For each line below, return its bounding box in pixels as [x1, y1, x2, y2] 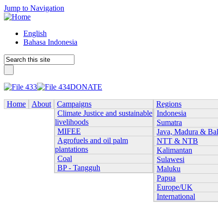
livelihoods [55, 118, 89, 126]
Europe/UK [157, 183, 193, 191]
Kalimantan [157, 146, 192, 154]
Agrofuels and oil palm [57, 136, 128, 145]
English [23, 29, 47, 37]
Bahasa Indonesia [23, 38, 77, 46]
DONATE [70, 83, 102, 91]
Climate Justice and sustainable [57, 109, 152, 117]
